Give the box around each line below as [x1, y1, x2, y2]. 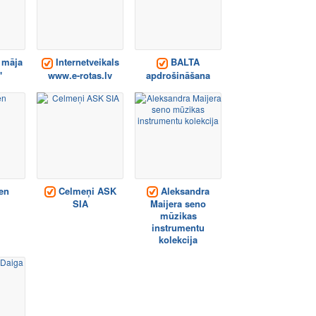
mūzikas [159, 209, 197, 223]
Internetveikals [52, 55, 119, 69]
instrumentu [152, 221, 205, 235]
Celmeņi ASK [55, 183, 116, 197]
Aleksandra [158, 183, 209, 197]
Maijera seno [150, 197, 206, 211]
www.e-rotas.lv [48, 68, 112, 82]
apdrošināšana [146, 68, 210, 82]
